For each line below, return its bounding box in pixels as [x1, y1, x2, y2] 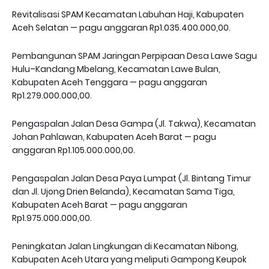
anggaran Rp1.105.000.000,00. [12, 144, 135, 156]
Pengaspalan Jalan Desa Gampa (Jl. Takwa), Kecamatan [12, 118, 256, 130]
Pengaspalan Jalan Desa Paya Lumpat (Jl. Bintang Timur [12, 172, 251, 184]
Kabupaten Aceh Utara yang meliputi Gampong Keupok [12, 253, 247, 265]
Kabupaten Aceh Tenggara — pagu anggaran [12, 76, 207, 88]
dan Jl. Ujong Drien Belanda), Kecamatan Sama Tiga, [12, 186, 235, 198]
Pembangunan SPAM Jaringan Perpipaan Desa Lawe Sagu [12, 50, 257, 62]
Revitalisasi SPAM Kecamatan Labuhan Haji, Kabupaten [12, 8, 244, 20]
